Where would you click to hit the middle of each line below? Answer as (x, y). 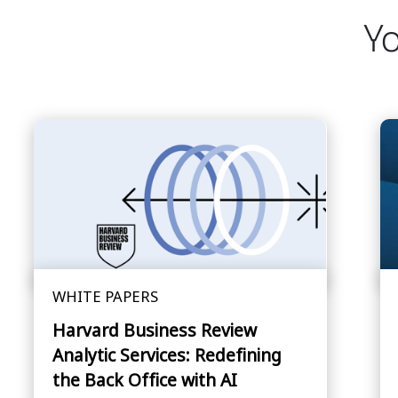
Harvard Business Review (154, 330)
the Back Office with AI (144, 380)
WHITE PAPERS (105, 297)
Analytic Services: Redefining (167, 355)
